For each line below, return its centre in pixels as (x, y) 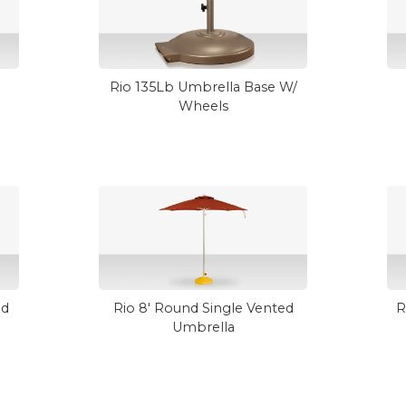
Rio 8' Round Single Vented (203, 308)
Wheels (203, 106)
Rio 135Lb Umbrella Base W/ (203, 87)
